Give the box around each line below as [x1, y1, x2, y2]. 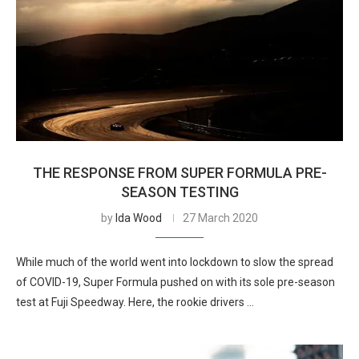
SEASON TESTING [120, 184, 239, 200]
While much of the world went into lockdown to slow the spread [16, 256, 333, 268]
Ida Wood [115, 212, 162, 224]
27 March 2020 [183, 212, 258, 224]
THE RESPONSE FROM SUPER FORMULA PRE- [32, 164, 327, 181]
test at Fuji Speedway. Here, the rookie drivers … [16, 296, 254, 309]
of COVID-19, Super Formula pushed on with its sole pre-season [16, 276, 335, 288]
